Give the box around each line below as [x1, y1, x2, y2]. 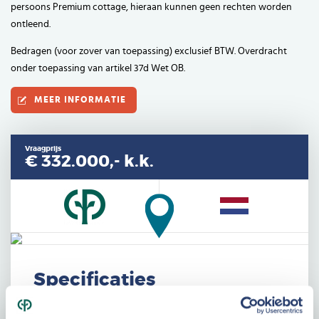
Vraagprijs [25, 145, 61, 152]
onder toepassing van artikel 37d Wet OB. [11, 63, 185, 73]
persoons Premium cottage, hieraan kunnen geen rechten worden [11, 1, 292, 12]
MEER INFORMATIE [34, 95, 126, 105]
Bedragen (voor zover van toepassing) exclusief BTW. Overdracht [11, 46, 287, 56]
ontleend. [11, 19, 51, 29]
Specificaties [33, 270, 155, 289]
